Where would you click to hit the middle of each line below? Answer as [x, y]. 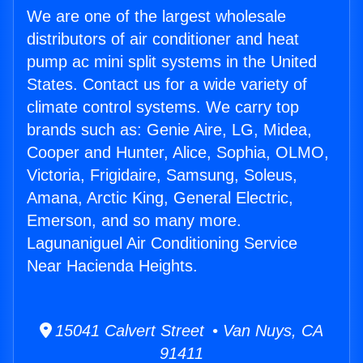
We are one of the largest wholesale [156, 17]
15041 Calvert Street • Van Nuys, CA [188, 331]
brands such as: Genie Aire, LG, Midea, [169, 130]
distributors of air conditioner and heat [163, 39]
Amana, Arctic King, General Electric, [160, 198]
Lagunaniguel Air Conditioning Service [162, 243]
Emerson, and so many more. [134, 221]
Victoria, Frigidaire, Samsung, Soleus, [162, 175]
